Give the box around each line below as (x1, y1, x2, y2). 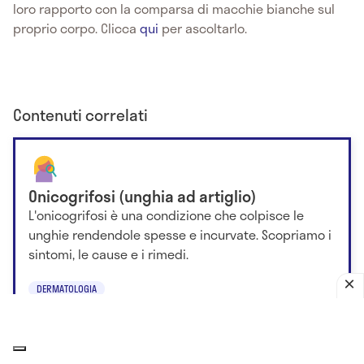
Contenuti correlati (13, 102, 148, 127)
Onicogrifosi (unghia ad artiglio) (28, 184, 257, 208)
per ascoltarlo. (162, 17, 247, 38)
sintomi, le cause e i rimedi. (28, 243, 188, 264)
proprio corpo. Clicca (13, 17, 140, 38)
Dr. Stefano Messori (28, 308, 101, 322)
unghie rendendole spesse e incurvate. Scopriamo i (28, 223, 331, 245)
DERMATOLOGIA (37, 281, 97, 297)
